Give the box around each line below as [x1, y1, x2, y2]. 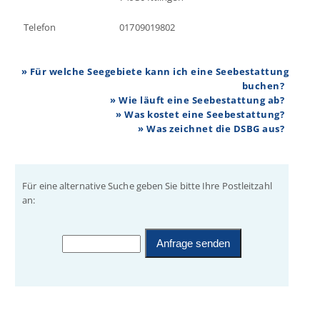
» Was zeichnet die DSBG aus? [138, 122, 285, 135]
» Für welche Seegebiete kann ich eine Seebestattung [21, 65, 289, 78]
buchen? [241, 79, 285, 92]
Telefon [24, 21, 56, 34]
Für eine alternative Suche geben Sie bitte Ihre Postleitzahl [22, 179, 272, 192]
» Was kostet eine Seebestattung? [116, 108, 285, 121]
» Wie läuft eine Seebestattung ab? [110, 94, 285, 106]
